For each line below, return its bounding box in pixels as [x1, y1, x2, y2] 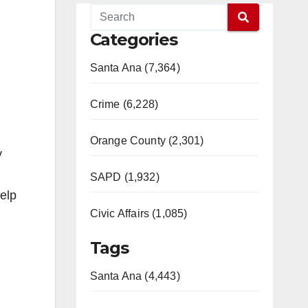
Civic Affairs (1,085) [89, 208, 188, 219]
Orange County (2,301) [89, 135, 204, 146]
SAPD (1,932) [89, 171, 159, 183]
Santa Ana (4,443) [89, 270, 180, 282]
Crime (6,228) [89, 98, 159, 110]
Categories [89, 30, 177, 49]
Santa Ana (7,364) [89, 62, 180, 74]
